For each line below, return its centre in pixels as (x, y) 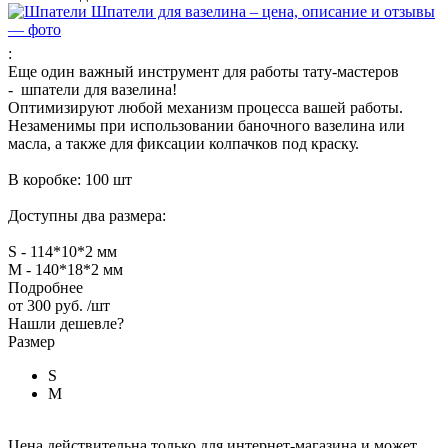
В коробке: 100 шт (70, 179)
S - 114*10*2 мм (62, 251)
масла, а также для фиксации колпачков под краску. (183, 143)
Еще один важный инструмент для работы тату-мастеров (203, 71)
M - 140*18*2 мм (65, 269)
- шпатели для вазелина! (92, 89)
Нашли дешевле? (66, 323)
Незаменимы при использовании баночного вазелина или (206, 125)
